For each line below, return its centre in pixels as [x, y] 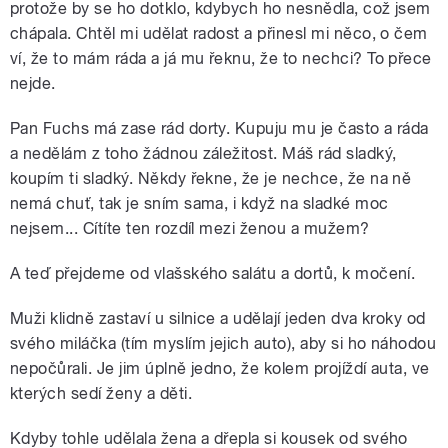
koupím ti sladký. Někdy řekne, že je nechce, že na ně [211, 179]
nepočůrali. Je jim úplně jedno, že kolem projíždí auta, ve [220, 369]
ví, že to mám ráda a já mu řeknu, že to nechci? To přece [221, 59]
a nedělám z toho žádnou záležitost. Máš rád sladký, [203, 154]
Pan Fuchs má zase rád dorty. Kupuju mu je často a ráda [219, 129]
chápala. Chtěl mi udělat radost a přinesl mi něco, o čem [219, 34]
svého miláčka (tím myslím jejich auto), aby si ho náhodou [223, 344]
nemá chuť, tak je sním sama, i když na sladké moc [199, 204]
